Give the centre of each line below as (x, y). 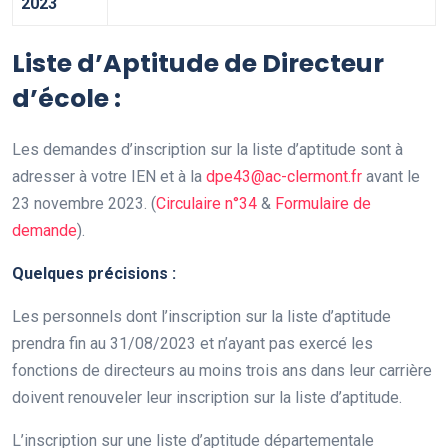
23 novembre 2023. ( (84, 204)
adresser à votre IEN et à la (109, 177)
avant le (391, 177)
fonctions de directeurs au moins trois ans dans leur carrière (222, 371)
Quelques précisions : (94, 274)
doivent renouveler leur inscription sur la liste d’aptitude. (207, 398)
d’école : (66, 99)
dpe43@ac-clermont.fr (284, 177)
